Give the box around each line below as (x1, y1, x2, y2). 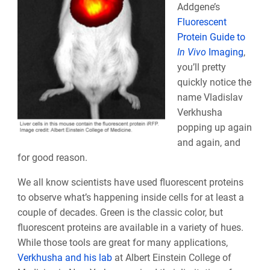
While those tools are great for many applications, (17, 237, 228, 249)
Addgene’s (177, 1, 220, 13)
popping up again (177, 122, 252, 134)
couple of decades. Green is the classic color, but (17, 207, 223, 219)
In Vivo (177, 46, 206, 58)
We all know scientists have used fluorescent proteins (17, 177, 243, 189)
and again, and (177, 137, 240, 149)
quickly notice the (177, 77, 251, 89)
